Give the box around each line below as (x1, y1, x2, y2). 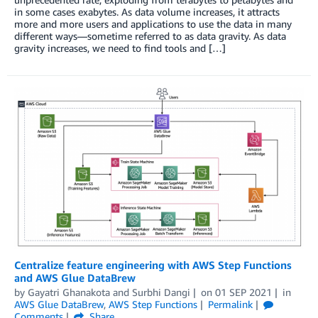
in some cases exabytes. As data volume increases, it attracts (14, 5, 280, 18)
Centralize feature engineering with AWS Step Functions (14, 258, 292, 271)
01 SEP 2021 (214, 285, 272, 298)
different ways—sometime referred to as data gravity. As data (14, 29, 286, 42)
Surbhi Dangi (132, 285, 190, 298)
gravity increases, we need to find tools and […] (14, 41, 226, 54)
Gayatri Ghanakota (28, 285, 110, 298)
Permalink (207, 297, 253, 310)
